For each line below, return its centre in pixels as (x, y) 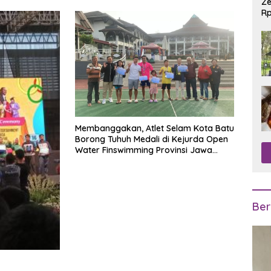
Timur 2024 (98, 161)
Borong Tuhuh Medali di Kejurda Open (152, 139)
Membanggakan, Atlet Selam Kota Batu (155, 129)
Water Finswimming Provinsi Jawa (144, 150)
